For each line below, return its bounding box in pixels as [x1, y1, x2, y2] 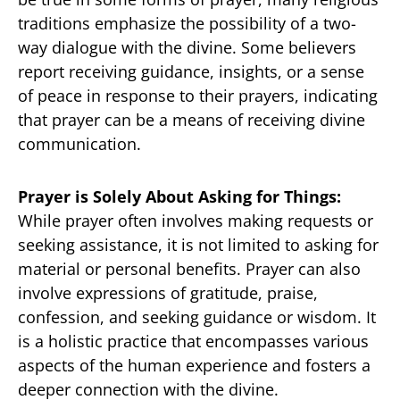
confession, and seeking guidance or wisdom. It [18, 305, 376, 328]
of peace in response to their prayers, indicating [18, 84, 378, 106]
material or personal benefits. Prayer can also [18, 257, 361, 279]
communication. [18, 132, 141, 154]
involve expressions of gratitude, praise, [18, 281, 318, 304]
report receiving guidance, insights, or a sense [18, 60, 364, 82]
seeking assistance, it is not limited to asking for [18, 233, 379, 255]
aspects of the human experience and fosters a [18, 354, 371, 376]
